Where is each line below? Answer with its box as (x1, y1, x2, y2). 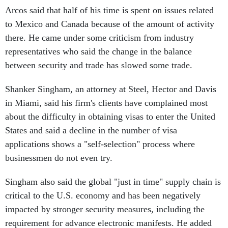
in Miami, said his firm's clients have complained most (5, 98, 208, 108)
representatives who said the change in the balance (5, 46, 192, 56)
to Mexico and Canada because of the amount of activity (5, 19, 214, 29)
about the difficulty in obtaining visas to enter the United (5, 111, 215, 122)
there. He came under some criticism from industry (5, 33, 194, 43)
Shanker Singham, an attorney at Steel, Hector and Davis (5, 84, 216, 94)
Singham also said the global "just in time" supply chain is (5, 177, 221, 187)
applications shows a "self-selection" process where (5, 139, 195, 149)
